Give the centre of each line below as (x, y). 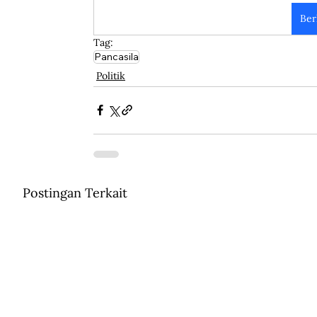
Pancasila (116, 56)
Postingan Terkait (75, 192)
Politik (111, 75)
